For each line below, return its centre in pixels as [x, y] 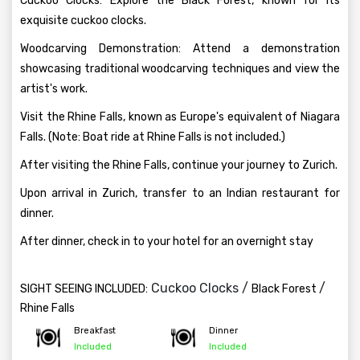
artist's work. [54, 89]
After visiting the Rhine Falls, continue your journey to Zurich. [179, 165]
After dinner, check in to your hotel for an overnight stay [167, 241]
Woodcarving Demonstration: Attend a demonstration [180, 49]
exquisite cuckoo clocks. [83, 20]
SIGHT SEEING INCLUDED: [84, 289]
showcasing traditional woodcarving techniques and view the [180, 69]
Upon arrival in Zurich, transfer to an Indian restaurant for [180, 193]
